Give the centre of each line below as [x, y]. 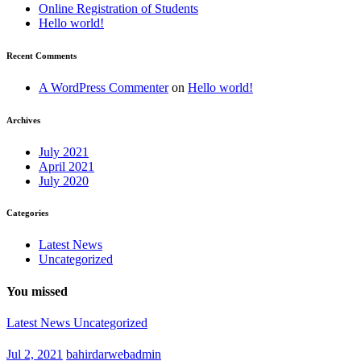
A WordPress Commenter [104, 87]
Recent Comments [41, 55]
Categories [27, 213]
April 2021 [66, 166]
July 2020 [64, 180]
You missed [37, 291]
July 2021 [64, 151]
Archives [23, 120]
